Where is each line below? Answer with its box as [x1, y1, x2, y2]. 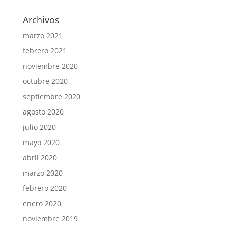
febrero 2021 [22, 46, 67, 55]
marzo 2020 [22, 168, 63, 178]
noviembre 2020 [22, 61, 78, 71]
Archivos [22, 14, 60, 26]
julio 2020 [22, 122, 56, 132]
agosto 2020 [22, 107, 64, 117]
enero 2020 [22, 198, 61, 208]
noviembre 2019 [22, 214, 78, 223]
